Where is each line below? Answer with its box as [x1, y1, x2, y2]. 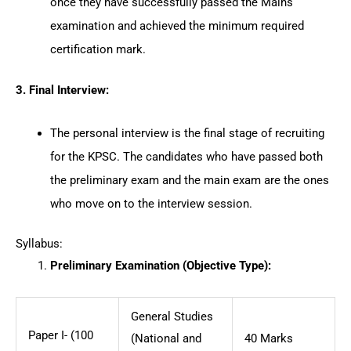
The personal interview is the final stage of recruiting [49, 126, 324, 141]
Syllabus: [16, 237, 63, 251]
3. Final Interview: [16, 82, 109, 97]
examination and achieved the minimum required [49, 19, 304, 33]
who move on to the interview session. [49, 197, 252, 212]
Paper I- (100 [27, 327, 93, 342]
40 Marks [244, 331, 293, 346]
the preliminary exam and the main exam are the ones [49, 173, 329, 188]
